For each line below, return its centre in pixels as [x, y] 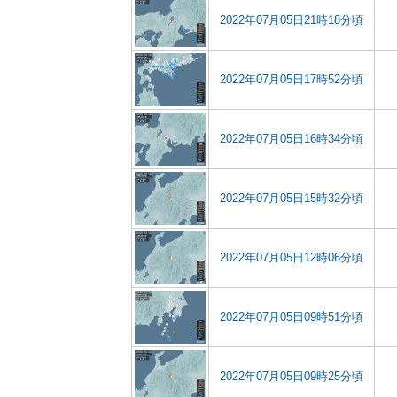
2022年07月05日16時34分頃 [292, 139]
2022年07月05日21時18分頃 [292, 20]
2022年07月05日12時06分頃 [292, 257]
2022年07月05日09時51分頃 [292, 317]
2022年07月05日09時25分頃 [292, 376]
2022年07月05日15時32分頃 [292, 198]
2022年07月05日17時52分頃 [292, 79]
